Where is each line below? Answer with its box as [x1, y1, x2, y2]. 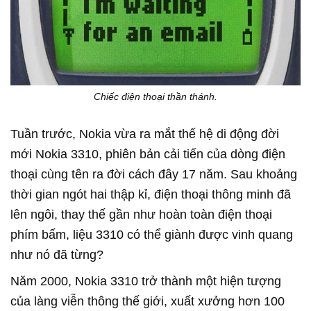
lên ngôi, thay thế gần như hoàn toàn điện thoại [10, 207, 272, 221]
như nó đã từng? [10, 247, 103, 262]
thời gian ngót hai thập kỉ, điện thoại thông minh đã [10, 187, 291, 201]
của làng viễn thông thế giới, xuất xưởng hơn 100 [10, 294, 285, 308]
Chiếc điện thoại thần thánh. [94, 90, 217, 102]
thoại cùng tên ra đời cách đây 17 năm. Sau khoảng [10, 167, 297, 181]
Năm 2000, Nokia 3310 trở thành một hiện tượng [10, 274, 281, 288]
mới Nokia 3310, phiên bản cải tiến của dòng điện [10, 146, 285, 161]
